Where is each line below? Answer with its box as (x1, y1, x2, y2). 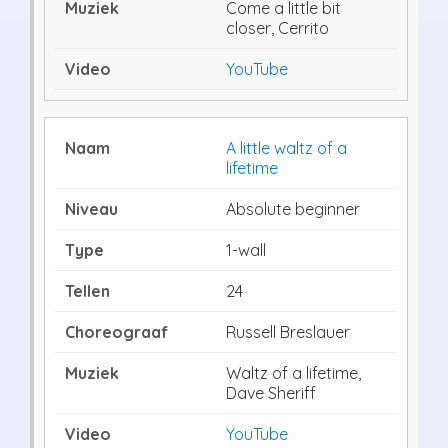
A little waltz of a (226, 137, 347, 158)
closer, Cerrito (226, 17, 329, 38)
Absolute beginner (226, 198, 360, 219)
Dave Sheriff (226, 382, 316, 403)
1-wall (226, 239, 266, 260)
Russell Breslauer (226, 321, 350, 342)
